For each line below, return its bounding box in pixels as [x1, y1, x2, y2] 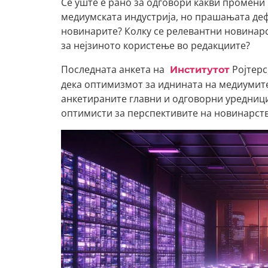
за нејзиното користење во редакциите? [61, 39, 250, 52]
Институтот [167, 64, 230, 75]
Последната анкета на [61, 63, 167, 76]
